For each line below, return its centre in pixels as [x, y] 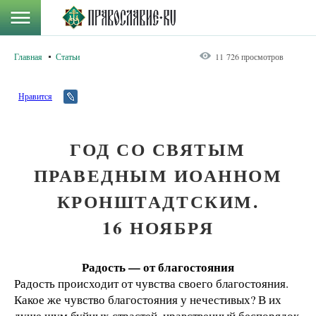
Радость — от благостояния [158, 267]
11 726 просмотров [249, 56]
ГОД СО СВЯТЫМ [158, 149]
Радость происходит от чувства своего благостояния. [151, 283]
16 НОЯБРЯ [158, 227]
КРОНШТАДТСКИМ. [158, 201]
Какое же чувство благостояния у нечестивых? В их [148, 299]
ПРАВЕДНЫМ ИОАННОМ [158, 175]
